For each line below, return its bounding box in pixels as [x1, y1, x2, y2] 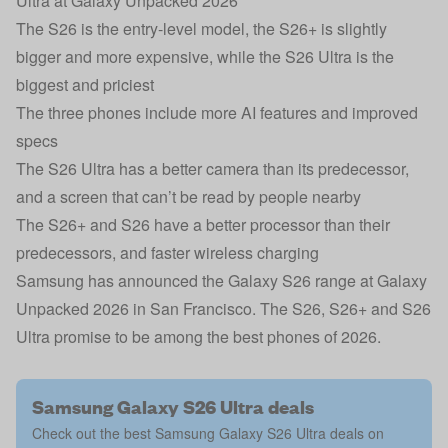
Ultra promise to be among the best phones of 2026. [16, 325, 381, 348]
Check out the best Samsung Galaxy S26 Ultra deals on [32, 423, 384, 443]
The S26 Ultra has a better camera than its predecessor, [16, 157, 409, 180]
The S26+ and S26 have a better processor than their [16, 213, 390, 236]
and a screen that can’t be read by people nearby [16, 185, 361, 208]
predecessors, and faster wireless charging [16, 241, 319, 264]
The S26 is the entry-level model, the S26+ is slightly [16, 17, 387, 40]
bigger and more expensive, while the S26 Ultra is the [16, 45, 394, 68]
